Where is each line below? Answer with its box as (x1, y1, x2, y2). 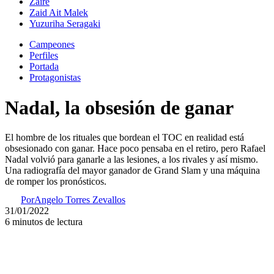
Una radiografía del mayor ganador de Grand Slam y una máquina (5, 165, 260, 176)
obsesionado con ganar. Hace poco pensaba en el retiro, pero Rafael (5, 143, 265, 154)
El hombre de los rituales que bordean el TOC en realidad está (5, 132, 244, 143)
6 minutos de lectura (5, 217, 83, 228)
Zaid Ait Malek (29, 7, 88, 18)
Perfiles (29, 50, 58, 61)
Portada (29, 61, 59, 72)
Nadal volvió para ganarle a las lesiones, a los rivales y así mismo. (5, 154, 258, 165)
